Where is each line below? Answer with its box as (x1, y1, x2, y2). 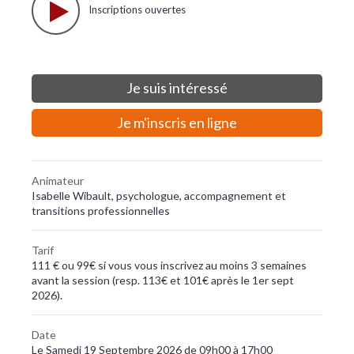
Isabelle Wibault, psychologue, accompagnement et (32, 189, 286, 202)
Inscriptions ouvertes (88, 2, 186, 16)
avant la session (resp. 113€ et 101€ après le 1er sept (32, 273, 294, 287)
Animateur (32, 174, 84, 187)
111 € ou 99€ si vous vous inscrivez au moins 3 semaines (32, 258, 307, 272)
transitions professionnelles (32, 204, 170, 217)
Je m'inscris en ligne (117, 114, 237, 131)
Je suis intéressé (126, 79, 228, 96)
